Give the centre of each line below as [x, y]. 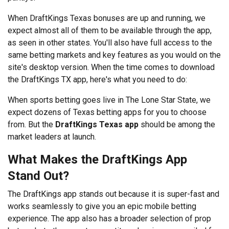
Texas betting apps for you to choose [140, 112]
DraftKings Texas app [97, 124]
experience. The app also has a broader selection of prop [109, 218]
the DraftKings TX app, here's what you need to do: [97, 79]
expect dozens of [39, 112]
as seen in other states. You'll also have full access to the [110, 42]
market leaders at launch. [53, 136]
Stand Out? [38, 176]
